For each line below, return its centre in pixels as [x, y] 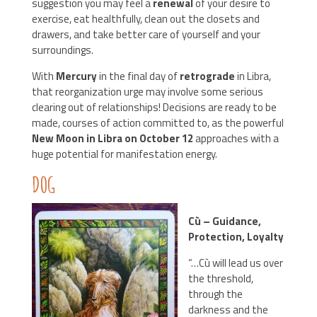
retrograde [208, 76]
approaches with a [237, 138]
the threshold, [220, 278]
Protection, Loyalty [236, 237]
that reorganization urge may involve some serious [147, 92]
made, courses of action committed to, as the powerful [157, 123]
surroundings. [62, 50]
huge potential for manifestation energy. [124, 154]
